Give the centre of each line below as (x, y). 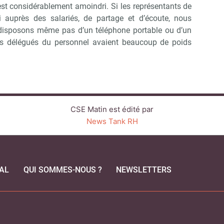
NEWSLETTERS (143, 170)
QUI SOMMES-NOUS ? (62, 170)
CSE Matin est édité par (112, 109)
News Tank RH (112, 121)
